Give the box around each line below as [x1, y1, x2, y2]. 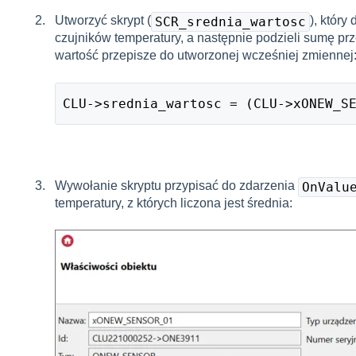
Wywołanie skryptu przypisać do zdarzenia [54, 179, 298, 193]
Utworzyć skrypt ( [54, 14, 151, 28]
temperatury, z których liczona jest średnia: [54, 196, 292, 211]
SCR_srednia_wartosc [154, 14, 306, 30]
